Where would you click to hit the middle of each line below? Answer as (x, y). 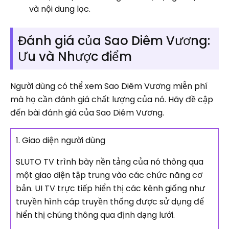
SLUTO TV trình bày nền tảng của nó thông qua (110, 162)
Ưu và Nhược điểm (75, 57)
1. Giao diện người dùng (61, 141)
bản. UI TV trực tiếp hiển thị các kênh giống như (110, 189)
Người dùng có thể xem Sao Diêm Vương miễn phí (109, 86)
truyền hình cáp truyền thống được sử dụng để (110, 202)
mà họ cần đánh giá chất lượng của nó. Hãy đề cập (112, 100)
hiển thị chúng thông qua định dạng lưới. (96, 215)
